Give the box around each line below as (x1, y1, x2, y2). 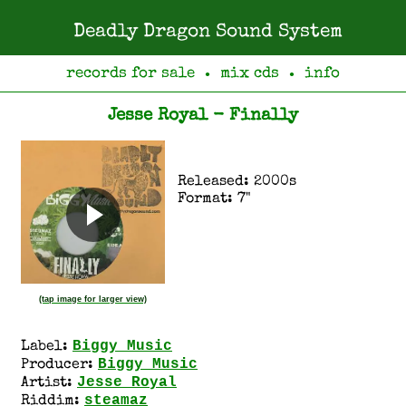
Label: (21, 340, 72, 354)
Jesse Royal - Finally (108, 106, 298, 125)
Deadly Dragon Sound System (72, 23, 343, 42)
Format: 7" (178, 192, 251, 207)
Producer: (21, 358, 98, 372)
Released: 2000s (178, 175, 296, 189)
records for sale (66, 66, 195, 82)
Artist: (21, 376, 77, 391)
